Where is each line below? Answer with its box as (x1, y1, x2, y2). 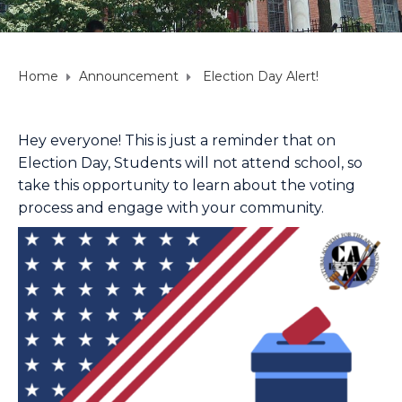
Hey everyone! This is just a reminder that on (18, 131, 336, 149)
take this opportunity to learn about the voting (18, 176, 355, 194)
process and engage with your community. (18, 198, 328, 216)
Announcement (79, 68, 179, 84)
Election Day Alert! (199, 68, 319, 84)
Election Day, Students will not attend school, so (18, 153, 363, 171)
